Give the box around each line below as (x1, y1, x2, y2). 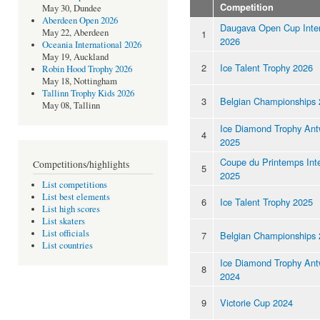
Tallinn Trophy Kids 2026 (41, 87, 134, 100)
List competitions (41, 179, 107, 191)
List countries (41, 239, 93, 252)
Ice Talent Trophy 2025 (220, 194, 313, 209)
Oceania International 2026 (41, 39, 141, 51)
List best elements (41, 191, 110, 204)
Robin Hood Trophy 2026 (41, 63, 132, 76)
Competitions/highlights (33, 157, 129, 171)
